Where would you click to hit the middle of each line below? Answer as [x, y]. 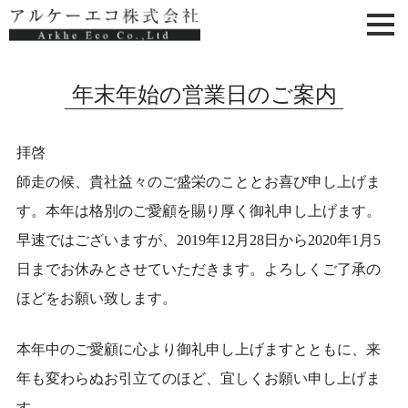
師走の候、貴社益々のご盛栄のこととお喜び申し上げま [198, 182]
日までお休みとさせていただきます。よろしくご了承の [198, 269]
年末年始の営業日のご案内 [204, 95]
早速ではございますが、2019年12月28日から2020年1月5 [198, 240]
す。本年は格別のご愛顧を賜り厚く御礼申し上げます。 [198, 211]
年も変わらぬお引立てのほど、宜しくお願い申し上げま [198, 378]
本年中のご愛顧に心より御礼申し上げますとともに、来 [198, 349]
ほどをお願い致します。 [96, 298]
